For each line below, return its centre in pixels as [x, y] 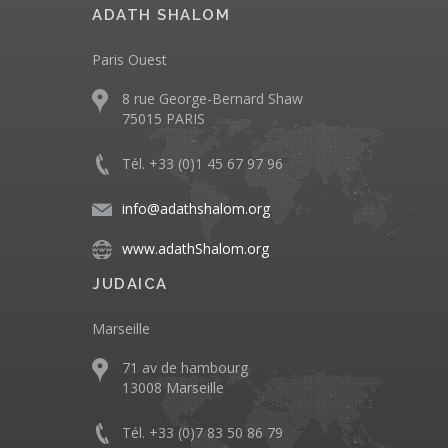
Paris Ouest [129, 60]
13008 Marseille [173, 388]
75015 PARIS [163, 119]
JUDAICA [130, 284]
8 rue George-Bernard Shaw [212, 99]
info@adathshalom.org [196, 209]
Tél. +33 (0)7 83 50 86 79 [202, 433]
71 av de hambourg [185, 368]
